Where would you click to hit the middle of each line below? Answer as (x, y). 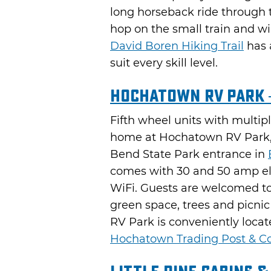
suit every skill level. (164, 63)
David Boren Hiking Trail (177, 46)
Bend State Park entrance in (189, 154)
